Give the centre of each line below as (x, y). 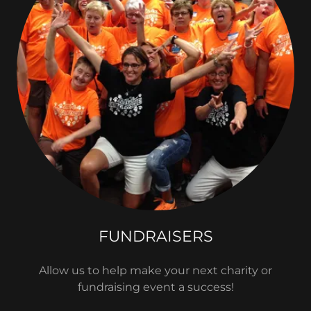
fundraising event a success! (155, 287)
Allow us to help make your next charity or (155, 270)
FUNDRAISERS (155, 236)
